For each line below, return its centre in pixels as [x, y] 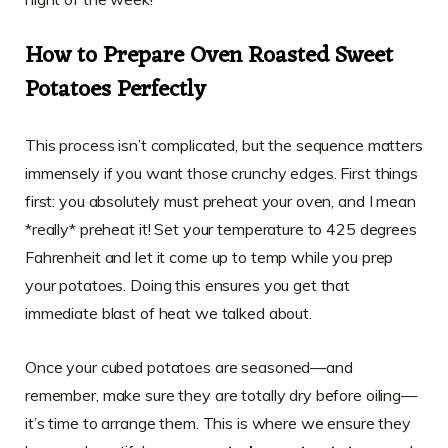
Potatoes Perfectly [115, 91]
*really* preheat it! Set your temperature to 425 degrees [221, 229]
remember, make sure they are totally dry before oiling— [221, 395]
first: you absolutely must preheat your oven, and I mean [220, 201]
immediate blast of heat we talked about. [168, 313]
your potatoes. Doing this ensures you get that [188, 285]
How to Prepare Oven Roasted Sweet [209, 57]
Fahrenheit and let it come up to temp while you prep [209, 257]
